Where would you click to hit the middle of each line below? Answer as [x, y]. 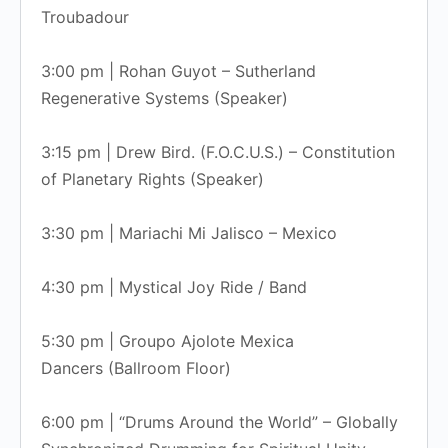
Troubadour [85, 16]
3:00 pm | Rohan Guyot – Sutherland [178, 70]
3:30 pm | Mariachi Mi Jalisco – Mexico [189, 232]
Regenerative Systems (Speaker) [164, 97]
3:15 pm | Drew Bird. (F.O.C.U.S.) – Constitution [218, 151]
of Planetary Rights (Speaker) [152, 178]
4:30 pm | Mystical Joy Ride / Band [174, 286]
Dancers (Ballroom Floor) [136, 367]
